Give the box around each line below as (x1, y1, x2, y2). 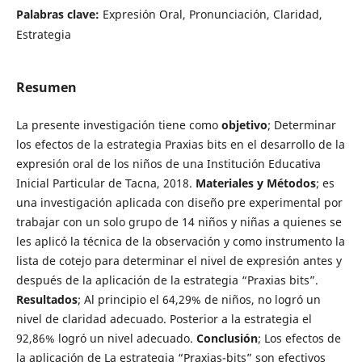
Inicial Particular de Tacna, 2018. (15, 175, 196, 191)
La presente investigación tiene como (15, 116, 221, 133)
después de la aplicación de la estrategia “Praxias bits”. (15, 271, 318, 288)
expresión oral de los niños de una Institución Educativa (15, 155, 321, 171)
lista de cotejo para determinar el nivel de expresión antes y (15, 252, 342, 268)
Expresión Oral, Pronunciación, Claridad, (102, 6, 322, 22)
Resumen (15, 78, 77, 96)
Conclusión (196, 330, 258, 346)
